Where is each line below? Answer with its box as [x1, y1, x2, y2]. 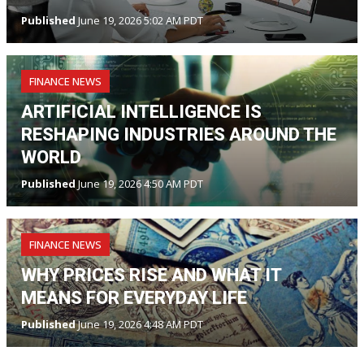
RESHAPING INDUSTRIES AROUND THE [21, 124, 336, 145]
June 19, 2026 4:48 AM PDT [76, 317, 203, 332]
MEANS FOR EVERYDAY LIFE [21, 288, 247, 309]
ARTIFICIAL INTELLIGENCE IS [21, 102, 262, 123]
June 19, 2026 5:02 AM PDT [76, 13, 203, 28]
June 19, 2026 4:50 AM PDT [76, 176, 203, 192]
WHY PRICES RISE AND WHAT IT [21, 265, 281, 286]
